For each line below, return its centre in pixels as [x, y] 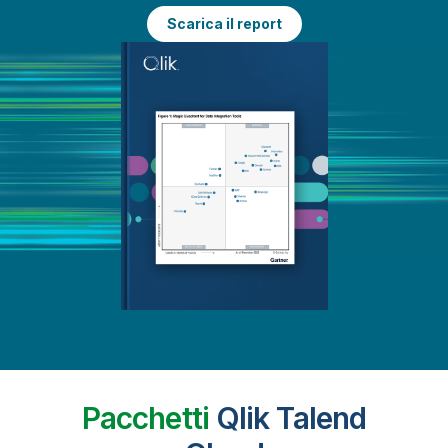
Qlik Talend [287, 418]
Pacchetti [145, 418]
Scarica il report [224, 23]
